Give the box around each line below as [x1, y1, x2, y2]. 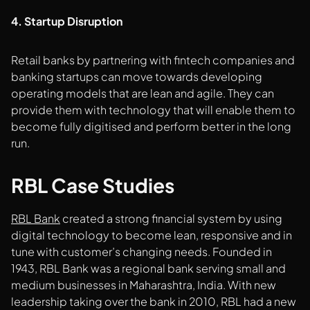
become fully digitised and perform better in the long [11, 119, 291, 134]
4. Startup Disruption [11, 14, 122, 29]
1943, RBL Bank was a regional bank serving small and [11, 261, 286, 276]
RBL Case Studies [11, 173, 174, 198]
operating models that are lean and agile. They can [11, 86, 274, 101]
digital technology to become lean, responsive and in [11, 228, 292, 243]
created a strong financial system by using [60, 211, 282, 226]
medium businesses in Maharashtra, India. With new [11, 277, 276, 293]
